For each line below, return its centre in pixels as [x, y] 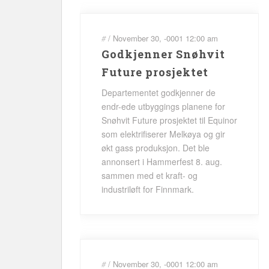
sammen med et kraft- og [150, 175]
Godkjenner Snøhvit [163, 54]
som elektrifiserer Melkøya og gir [163, 134]
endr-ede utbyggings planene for [163, 106]
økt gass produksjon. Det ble [156, 148]
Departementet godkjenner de [159, 92]
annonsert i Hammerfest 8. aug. [162, 162]
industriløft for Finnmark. [148, 189]
